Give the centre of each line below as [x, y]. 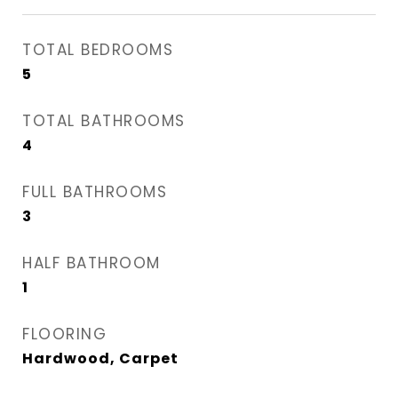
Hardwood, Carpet [100, 358]
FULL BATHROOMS [95, 191]
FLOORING [64, 334]
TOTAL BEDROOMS [98, 49]
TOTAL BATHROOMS [104, 120]
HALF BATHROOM [92, 263]
